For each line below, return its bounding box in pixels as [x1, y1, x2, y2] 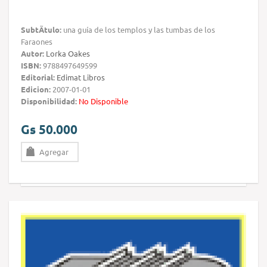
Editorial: [21, 72, 55, 83]
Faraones [21, 36, 52, 47]
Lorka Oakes [46, 48, 90, 59]
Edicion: [21, 84, 51, 95]
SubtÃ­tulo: [21, 24, 61, 35]
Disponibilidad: [21, 96, 77, 107]
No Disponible [79, 96, 128, 107]
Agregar [39, 147, 69, 157]
